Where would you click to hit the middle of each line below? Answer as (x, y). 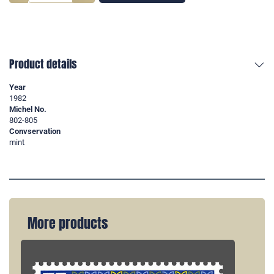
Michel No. (28, 109)
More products (68, 224)
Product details (43, 64)
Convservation (35, 131)
